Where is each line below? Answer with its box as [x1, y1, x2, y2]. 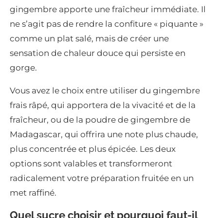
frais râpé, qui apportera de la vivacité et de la [10, 100, 196, 110]
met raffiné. [10, 188, 56, 198]
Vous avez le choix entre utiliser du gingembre [10, 86, 200, 96]
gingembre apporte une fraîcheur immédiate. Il [10, 4, 206, 15]
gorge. [10, 63, 37, 73]
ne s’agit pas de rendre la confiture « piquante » [10, 19, 203, 29]
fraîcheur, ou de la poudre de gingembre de [10, 115, 190, 125]
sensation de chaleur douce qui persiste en [10, 48, 185, 58]
